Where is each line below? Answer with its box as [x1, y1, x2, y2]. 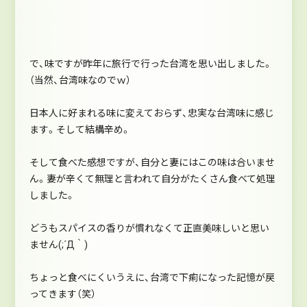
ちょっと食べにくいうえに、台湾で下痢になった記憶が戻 [29, 271, 275, 283]
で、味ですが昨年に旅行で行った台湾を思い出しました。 [29, 58, 273, 69]
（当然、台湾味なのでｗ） [29, 74, 131, 86]
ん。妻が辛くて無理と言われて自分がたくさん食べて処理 [29, 173, 275, 184]
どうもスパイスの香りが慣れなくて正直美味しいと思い [29, 222, 269, 234]
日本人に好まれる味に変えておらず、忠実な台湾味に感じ [29, 107, 274, 119]
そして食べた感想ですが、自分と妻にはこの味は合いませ [29, 156, 275, 168]
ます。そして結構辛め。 [29, 123, 131, 135]
